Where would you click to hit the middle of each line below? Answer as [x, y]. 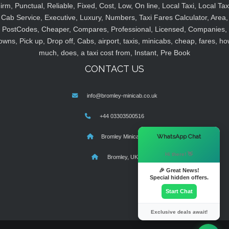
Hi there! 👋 [179, 154]
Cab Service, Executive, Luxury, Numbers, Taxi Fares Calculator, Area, [114, 18]
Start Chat [179, 191]
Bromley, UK [122, 157]
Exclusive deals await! [179, 212]
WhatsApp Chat [179, 136]
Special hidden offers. [179, 177]
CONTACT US [114, 69]
